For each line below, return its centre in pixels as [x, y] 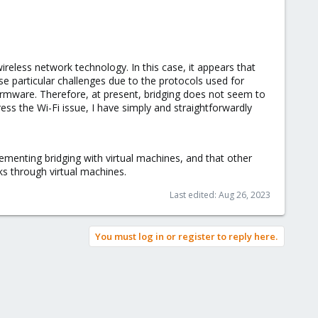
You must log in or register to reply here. [186, 236]
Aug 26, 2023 [245, 195]
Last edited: [194, 195]
